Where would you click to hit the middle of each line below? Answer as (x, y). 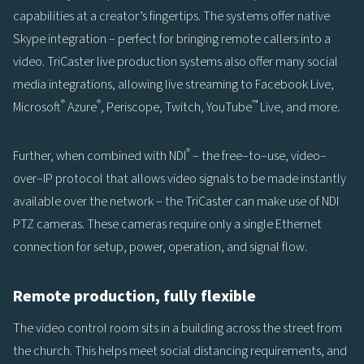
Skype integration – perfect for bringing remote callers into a (172, 39)
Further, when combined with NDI (100, 156)
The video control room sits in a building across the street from (178, 328)
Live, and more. (299, 107)
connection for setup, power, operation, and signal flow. (160, 247)
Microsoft (37, 107)
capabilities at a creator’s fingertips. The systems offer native (171, 16)
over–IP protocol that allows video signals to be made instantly (180, 178)
